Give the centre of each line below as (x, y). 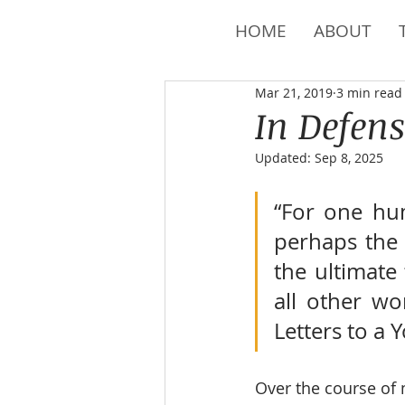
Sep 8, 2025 (349, 158)
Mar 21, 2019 (294, 92)
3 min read (369, 92)
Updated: (285, 158)
